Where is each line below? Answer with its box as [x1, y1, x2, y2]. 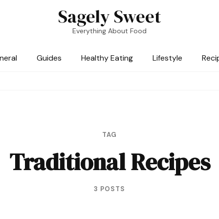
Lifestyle [153, 53, 182, 63]
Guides [37, 53, 62, 63]
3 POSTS [94, 185, 125, 193]
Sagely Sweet [58, 4, 161, 28]
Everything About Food [72, 26, 147, 35]
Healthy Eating [81, 53, 133, 63]
